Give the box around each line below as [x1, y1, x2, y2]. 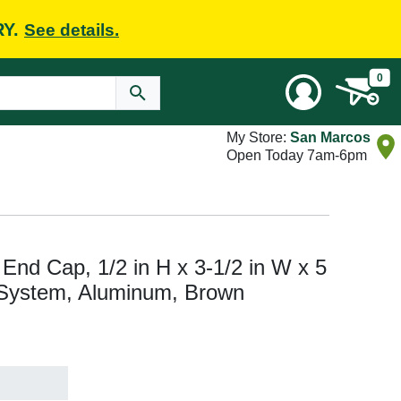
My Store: [226, 130, 290, 145]
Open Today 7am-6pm [226, 148, 367, 163]
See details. [24, 20, 119, 39]
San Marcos [290, 130, 371, 145]
